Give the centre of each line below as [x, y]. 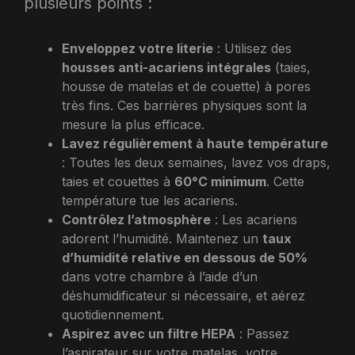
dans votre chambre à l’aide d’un [160, 276]
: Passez [262, 333]
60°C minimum [220, 181]
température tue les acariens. [150, 200]
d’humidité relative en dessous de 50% [185, 257]
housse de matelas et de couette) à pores [186, 86]
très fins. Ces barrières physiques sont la [184, 105]
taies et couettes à [118, 181]
